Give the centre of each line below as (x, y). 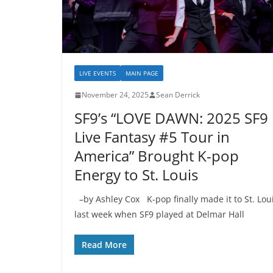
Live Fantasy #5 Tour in (152, 137)
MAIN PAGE (142, 73)
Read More (104, 245)
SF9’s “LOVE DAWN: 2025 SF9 (171, 118)
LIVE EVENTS (97, 73)
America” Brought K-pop (157, 156)
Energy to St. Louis (136, 175)
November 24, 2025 (115, 95)
